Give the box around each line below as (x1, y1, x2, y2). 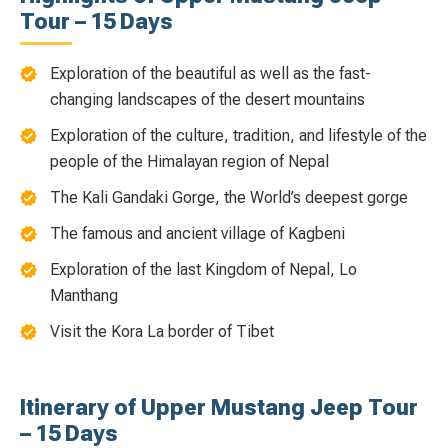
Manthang (50, 285, 118, 305)
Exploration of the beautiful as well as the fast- (50, 63, 371, 83)
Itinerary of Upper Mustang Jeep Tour (20, 394, 418, 420)
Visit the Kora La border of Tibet (50, 321, 274, 341)
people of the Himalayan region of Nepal (50, 151, 329, 171)
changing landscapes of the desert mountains (50, 89, 365, 109)
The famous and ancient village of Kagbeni (50, 223, 345, 243)
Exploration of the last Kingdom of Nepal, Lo (50, 259, 357, 279)
